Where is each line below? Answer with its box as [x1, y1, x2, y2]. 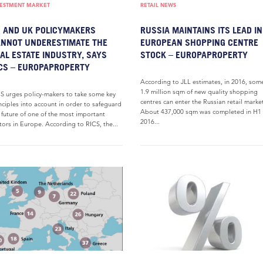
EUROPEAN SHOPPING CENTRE [140, 36, 258, 48]
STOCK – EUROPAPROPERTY [140, 49, 248, 60]
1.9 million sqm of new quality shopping [140, 87, 258, 96]
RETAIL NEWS [140, 1, 176, 9]
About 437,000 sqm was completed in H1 [140, 107, 261, 116]
